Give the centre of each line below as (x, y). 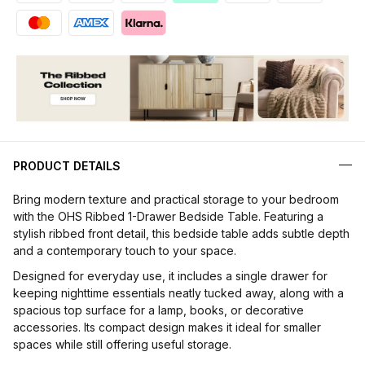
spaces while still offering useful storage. (122, 345)
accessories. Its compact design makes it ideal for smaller (167, 328)
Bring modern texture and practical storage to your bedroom (176, 200)
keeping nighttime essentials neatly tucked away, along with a (178, 293)
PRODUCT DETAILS (67, 166)
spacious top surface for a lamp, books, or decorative (158, 310)
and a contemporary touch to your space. (125, 251)
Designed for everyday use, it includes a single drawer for (170, 276)
